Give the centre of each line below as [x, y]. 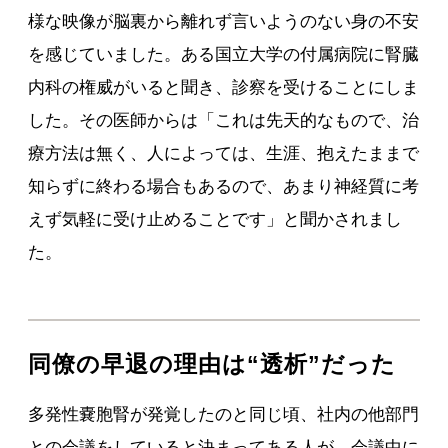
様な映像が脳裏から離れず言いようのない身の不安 [224, 21]
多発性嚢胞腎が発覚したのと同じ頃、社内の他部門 [224, 414]
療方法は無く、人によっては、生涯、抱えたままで [224, 153]
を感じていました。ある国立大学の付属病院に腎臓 [224, 54]
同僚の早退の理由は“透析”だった [212, 363]
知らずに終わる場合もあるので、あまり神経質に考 [224, 186]
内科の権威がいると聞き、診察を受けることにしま [224, 87]
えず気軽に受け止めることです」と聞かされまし [215, 219]
